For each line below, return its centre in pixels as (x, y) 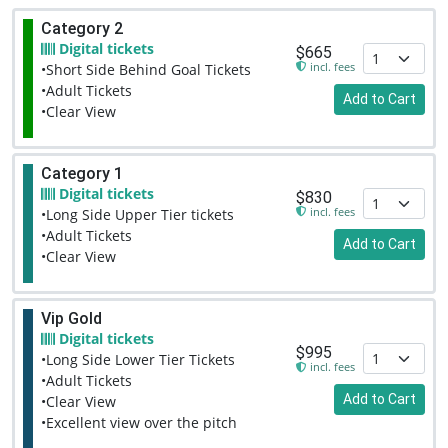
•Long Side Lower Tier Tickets (138, 359)
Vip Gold (71, 318)
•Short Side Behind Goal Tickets (146, 69)
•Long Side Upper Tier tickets (137, 214)
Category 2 (82, 28)
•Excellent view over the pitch (139, 422)
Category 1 (82, 173)
